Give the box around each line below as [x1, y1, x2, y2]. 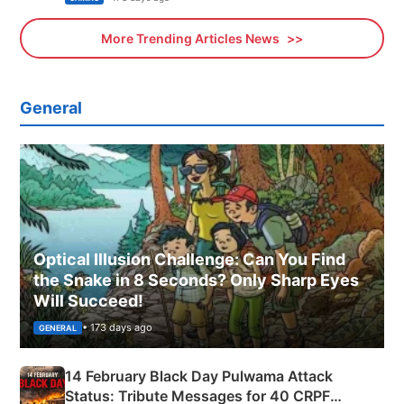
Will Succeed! [33, 291, 143, 311]
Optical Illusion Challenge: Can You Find [33, 250, 345, 270]
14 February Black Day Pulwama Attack [65, 367, 333, 386]
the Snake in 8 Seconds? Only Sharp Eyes [33, 271, 359, 290]
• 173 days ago [82, 321, 152, 335]
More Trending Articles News [101, 31, 282, 47]
